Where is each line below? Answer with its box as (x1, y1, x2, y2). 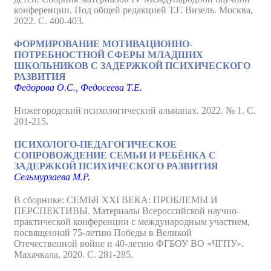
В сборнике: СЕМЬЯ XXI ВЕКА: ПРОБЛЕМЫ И (14, 195, 218, 205)
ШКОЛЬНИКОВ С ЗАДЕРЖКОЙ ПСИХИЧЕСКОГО (14, 60, 250, 71)
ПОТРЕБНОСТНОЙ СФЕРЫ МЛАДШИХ (14, 50, 203, 60)
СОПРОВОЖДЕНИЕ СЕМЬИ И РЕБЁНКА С (14, 150, 216, 160)
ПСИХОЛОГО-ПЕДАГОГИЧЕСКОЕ (14, 139, 177, 149)
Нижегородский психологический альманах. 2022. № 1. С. (14, 105, 256, 116)
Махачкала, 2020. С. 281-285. (14, 249, 133, 260)
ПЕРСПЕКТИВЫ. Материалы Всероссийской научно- (14, 206, 240, 216)
